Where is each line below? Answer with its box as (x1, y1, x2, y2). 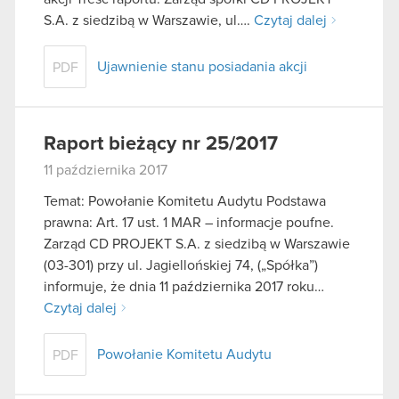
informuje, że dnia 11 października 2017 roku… (44, 280, 324, 295)
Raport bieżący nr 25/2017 (44, 134, 278, 154)
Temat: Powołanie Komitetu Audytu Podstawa (44, 194, 326, 209)
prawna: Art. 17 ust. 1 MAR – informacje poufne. (44, 216, 334, 231)
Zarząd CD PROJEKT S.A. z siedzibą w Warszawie (44, 237, 350, 252)
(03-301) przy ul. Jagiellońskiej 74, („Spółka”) (44, 258, 318, 273)
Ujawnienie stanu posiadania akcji (97, 59, 307, 74)
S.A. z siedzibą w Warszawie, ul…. (44, 12, 254, 28)
